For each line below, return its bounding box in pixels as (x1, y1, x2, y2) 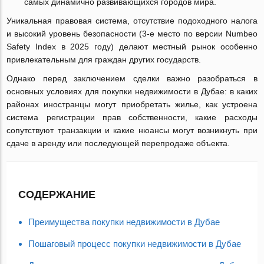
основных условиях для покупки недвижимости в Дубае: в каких (6, 87, 258, 96)
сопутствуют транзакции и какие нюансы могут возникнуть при (6, 126, 258, 135)
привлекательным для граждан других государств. (6, 55, 202, 64)
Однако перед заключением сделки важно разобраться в (6, 74, 258, 83)
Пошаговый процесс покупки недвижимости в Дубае (28, 239, 242, 249)
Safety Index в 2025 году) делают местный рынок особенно (6, 42, 258, 51)
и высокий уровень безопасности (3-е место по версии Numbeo (6, 29, 258, 38)
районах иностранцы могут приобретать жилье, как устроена (6, 100, 258, 109)
